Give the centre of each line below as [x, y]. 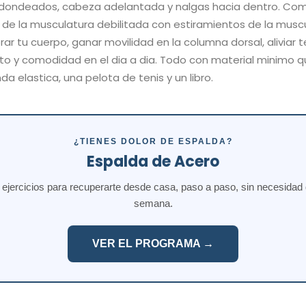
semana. [153, 203]
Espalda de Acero [153, 161]
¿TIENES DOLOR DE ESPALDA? [153, 141]
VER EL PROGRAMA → [153, 243]
